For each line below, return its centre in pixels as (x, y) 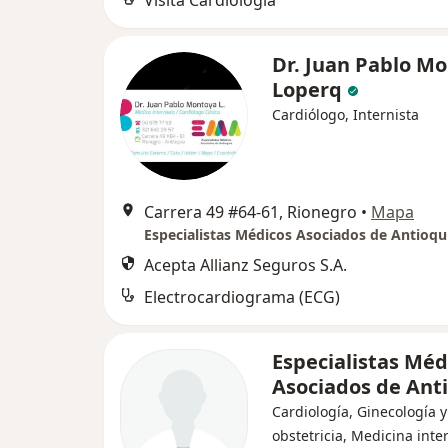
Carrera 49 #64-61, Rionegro (250, 212)
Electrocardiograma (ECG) (242, 297)
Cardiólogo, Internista (345, 114)
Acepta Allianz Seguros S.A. (245, 265)
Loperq (307, 89)
